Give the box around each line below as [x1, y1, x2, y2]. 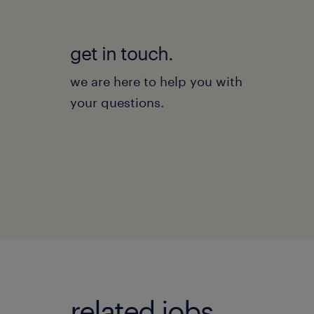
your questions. [70, 94, 164, 110]
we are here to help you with [70, 73, 243, 89]
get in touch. [70, 41, 173, 64]
